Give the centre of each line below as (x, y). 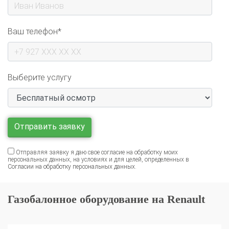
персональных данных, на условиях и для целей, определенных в (98, 147)
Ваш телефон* (35, 19)
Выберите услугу (40, 65)
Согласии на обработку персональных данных (71, 155)
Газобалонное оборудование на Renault (106, 187)
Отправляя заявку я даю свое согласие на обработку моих (97, 140)
